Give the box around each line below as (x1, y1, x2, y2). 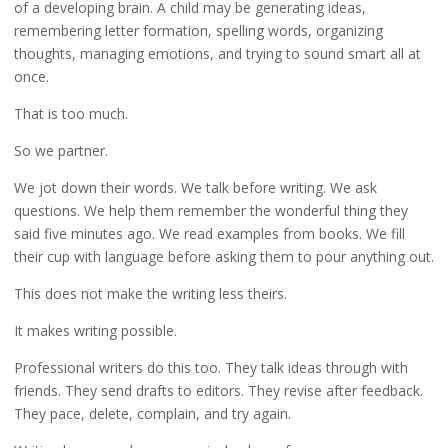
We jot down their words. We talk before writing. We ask (13, 177, 377, 197)
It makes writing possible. (13, 320, 177, 340)
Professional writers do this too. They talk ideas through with (13, 357, 408, 377)
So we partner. (13, 140, 108, 160)
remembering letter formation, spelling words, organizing (13, 20, 383, 40)
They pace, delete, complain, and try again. (13, 403, 291, 423)
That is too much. (13, 103, 128, 123)
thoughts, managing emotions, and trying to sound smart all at (13, 43, 421, 63)
